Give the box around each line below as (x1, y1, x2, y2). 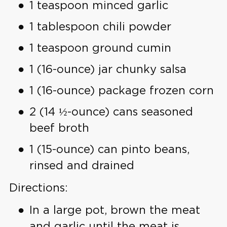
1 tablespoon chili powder (29, 20, 171, 32)
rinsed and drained (29, 159, 134, 171)
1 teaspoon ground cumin (29, 42, 171, 54)
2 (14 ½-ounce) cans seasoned (29, 105, 193, 118)
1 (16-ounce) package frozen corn (29, 84, 214, 96)
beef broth (29, 122, 89, 134)
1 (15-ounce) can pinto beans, (29, 143, 190, 155)
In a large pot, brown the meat (29, 204, 200, 216)
